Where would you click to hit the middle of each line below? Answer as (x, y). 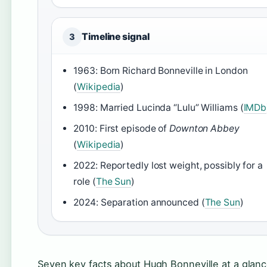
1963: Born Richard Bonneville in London (161, 71)
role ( (85, 181)
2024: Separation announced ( (139, 202)
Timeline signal (116, 37)
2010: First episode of (122, 128)
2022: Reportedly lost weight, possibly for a (168, 165)
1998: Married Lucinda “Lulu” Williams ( (159, 108)
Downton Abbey (204, 128)
